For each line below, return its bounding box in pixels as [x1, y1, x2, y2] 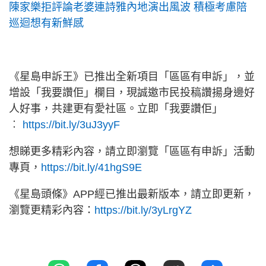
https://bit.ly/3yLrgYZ [94, 204, 192, 217]
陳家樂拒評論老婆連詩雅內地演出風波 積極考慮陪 [9, 1, 247, 14]
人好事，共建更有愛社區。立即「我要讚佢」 [9, 103, 223, 115]
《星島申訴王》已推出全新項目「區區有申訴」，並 [9, 71, 255, 83]
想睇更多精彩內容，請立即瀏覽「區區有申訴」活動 [9, 145, 255, 158]
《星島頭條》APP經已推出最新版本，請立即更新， [9, 188, 255, 201]
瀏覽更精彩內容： [9, 204, 94, 217]
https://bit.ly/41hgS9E [41, 161, 142, 174]
